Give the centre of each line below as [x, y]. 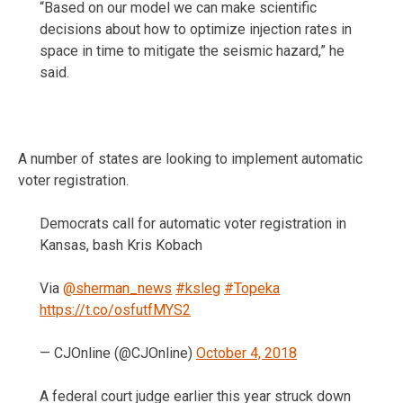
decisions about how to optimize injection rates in [196, 29]
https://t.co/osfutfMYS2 [115, 309]
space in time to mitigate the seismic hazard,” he [192, 50]
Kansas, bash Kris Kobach [121, 245]
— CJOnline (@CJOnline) [118, 353]
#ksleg [198, 288]
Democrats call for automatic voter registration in [193, 223]
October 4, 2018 [246, 353]
